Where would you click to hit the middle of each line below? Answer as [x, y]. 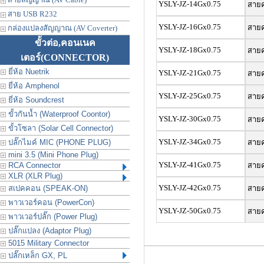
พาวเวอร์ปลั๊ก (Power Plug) [52, 217]
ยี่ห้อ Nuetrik [28, 72]
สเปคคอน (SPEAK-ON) [47, 188]
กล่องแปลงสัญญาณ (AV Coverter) [62, 28]
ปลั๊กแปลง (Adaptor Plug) [49, 231]
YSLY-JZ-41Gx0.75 [189, 165]
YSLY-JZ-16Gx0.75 [189, 27]
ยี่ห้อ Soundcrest [35, 100]
